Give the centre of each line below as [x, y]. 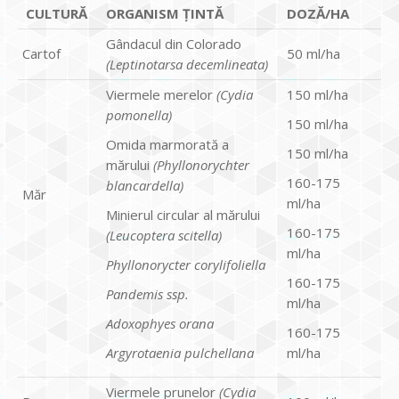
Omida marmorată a [167, 144]
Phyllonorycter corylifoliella [186, 264]
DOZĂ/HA [318, 13]
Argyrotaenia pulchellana [180, 352]
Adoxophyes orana [160, 323]
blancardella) [145, 185]
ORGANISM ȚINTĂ [165, 13]
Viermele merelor [161, 94]
